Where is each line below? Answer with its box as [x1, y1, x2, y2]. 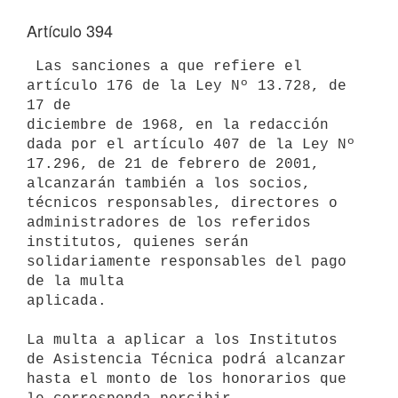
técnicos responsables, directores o [27, 195, 338, 211]
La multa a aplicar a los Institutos [27, 331, 338, 348]
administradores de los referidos [27, 214, 311, 231]
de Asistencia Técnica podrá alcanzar [27, 351, 346, 368]
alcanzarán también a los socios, [27, 175, 311, 192]
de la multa [27, 273, 124, 290]
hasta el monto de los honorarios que [27, 370, 346, 387]
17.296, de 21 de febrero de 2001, [27, 155, 320, 172]
